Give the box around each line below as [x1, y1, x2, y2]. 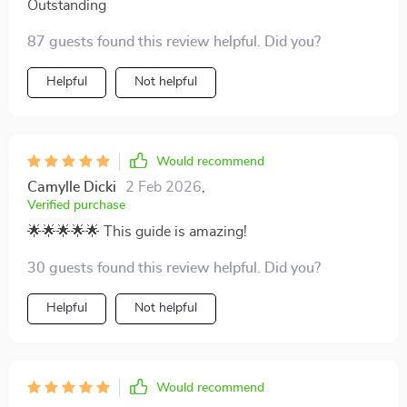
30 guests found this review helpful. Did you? [27, 261, 321, 275]
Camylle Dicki [27, 180, 116, 194]
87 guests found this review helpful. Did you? [27, 35, 321, 49]
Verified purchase [27, 199, 125, 212]
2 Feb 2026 [125, 180, 202, 194]
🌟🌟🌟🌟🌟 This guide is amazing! [27, 224, 247, 239]
